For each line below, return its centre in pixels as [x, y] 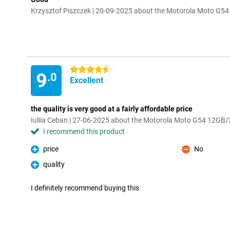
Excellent [87, 80]
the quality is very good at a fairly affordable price [112, 109]
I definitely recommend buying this [85, 188]
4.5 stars [84, 70]
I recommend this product [84, 131]
